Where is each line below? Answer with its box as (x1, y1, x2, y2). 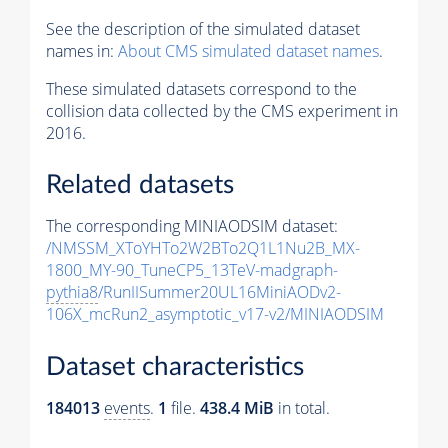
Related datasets (46, 172, 234, 199)
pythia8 (46, 281, 98, 304)
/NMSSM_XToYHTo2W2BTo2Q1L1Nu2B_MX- (46, 237, 360, 260)
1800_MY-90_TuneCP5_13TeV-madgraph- (46, 259, 338, 282)
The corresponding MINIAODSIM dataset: (46, 215, 338, 238)
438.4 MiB (200, 396, 274, 419)
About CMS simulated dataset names (118, 39, 379, 62)
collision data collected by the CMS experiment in (46, 99, 398, 122)
